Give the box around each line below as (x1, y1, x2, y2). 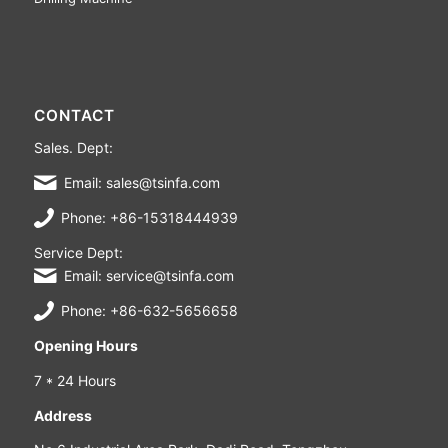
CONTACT (33, 106, 115, 126)
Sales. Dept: (33, 139, 113, 157)
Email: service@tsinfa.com (63, 266, 234, 284)
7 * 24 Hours (33, 371, 116, 389)
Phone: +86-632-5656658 (60, 301, 238, 319)
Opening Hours (33, 336, 138, 354)
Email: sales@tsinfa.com (63, 174, 220, 192)
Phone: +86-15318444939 (60, 209, 238, 227)
